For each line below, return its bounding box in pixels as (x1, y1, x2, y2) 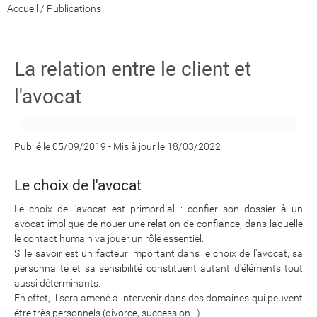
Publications (47, 3, 101, 14)
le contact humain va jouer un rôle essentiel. (14, 233, 204, 244)
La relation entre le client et (14, 57, 251, 81)
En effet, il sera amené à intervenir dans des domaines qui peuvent (14, 292, 303, 304)
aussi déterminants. (14, 277, 100, 289)
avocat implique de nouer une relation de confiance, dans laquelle (14, 218, 303, 229)
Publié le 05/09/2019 (14, 141, 108, 152)
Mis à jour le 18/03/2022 (113, 141, 221, 152)
